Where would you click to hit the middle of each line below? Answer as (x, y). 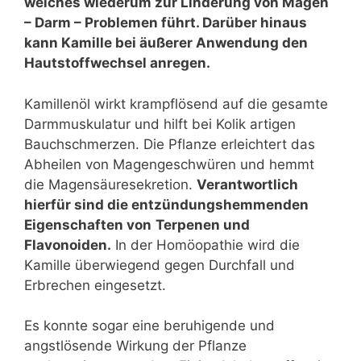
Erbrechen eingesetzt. (95, 285)
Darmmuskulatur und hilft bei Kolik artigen (160, 124)
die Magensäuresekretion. (110, 184)
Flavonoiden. (68, 245)
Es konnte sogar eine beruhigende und (149, 326)
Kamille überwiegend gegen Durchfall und (160, 265)
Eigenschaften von (88, 224)
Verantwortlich (247, 184)
